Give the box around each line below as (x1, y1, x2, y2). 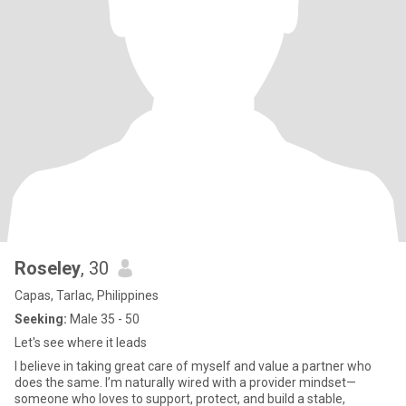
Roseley (14, 257, 81, 279)
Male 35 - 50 (67, 312, 140, 326)
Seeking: (14, 312, 67, 326)
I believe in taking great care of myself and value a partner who (14, 359, 372, 373)
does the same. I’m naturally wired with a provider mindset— (14, 375, 356, 390)
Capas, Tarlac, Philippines (14, 288, 159, 303)
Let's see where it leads (14, 335, 147, 350)
